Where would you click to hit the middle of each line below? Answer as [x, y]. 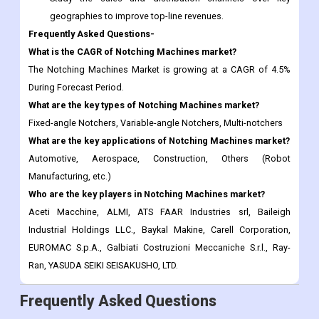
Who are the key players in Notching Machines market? [147, 140]
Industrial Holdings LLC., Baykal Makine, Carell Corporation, [159, 175]
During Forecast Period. [76, 33]
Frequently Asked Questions [118, 246]
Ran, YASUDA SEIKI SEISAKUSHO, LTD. [103, 211]
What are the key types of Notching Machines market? [144, 51]
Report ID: [168, 291]
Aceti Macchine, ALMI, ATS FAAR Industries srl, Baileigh [159, 157]
